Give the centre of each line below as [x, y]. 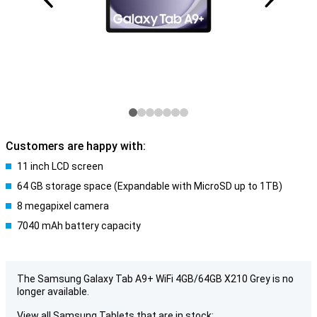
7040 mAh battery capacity [79, 226]
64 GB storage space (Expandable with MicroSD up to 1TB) [150, 186]
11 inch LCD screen [60, 166]
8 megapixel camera [63, 206]
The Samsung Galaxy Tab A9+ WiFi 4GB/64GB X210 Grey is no [155, 279]
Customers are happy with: [76, 146]
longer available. [53, 292]
